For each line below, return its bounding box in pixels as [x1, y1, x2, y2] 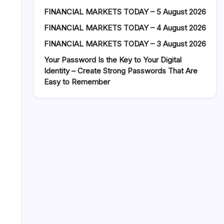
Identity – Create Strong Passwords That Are [44, 66, 197, 75]
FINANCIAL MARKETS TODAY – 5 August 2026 [44, 7, 206, 16]
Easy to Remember [44, 77, 110, 86]
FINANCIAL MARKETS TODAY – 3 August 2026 [44, 39, 206, 48]
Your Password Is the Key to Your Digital [44, 55, 181, 64]
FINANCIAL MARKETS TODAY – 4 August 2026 [44, 23, 206, 32]
